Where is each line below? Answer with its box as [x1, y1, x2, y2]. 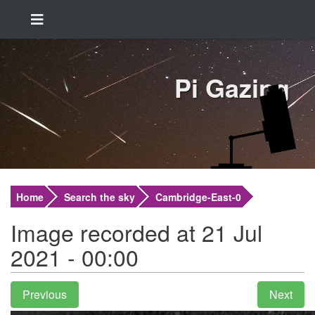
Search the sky [64, 190, 135, 204]
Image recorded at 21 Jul [11, 216, 262, 248]
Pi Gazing [174, 69, 290, 105]
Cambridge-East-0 [155, 190, 241, 204]
